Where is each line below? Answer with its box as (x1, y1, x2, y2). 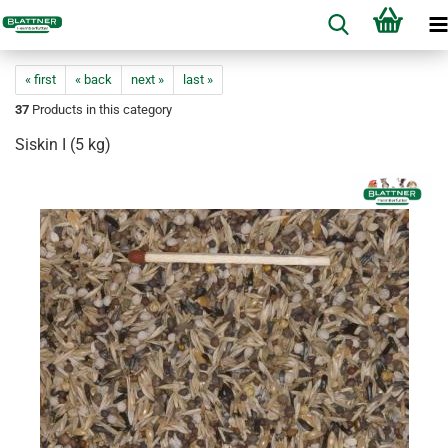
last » (183, 72, 213, 87)
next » (131, 72, 164, 87)
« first (25, 72, 56, 87)
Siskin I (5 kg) (15, 135, 111, 154)
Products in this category (29, 102, 172, 117)
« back (75, 72, 112, 87)
